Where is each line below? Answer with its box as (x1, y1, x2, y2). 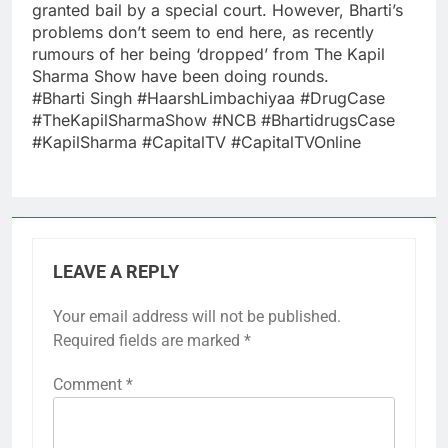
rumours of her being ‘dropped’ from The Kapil (32, 43, 385, 64)
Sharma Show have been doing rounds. (32, 65, 329, 86)
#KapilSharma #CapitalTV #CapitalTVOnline (32, 131, 361, 152)
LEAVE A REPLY (53, 261, 179, 282)
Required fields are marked (53, 330, 244, 350)
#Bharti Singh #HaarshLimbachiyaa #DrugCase (32, 87, 385, 108)
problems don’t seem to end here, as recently (32, 21, 374, 42)
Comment (53, 374, 126, 394)
